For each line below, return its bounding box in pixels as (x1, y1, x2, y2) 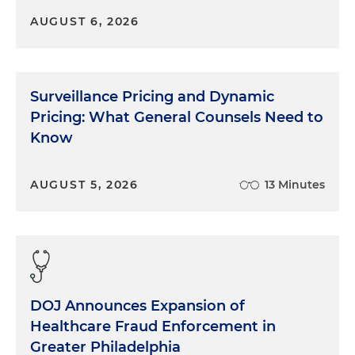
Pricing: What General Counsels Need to (30, 109, 323, 126)
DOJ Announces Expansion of (30, 297, 245, 315)
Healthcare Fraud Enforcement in (30, 318, 276, 335)
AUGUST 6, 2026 (30, 14, 139, 29)
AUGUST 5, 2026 (30, 177, 139, 192)
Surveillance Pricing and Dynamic (30, 88, 274, 105)
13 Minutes (265, 177, 325, 192)
